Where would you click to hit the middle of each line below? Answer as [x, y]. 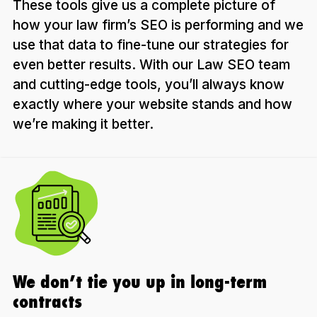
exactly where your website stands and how [152, 104]
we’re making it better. [83, 124]
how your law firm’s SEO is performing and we [158, 25]
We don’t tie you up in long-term [140, 281]
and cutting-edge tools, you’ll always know [149, 84]
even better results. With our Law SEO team [151, 64]
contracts [47, 301]
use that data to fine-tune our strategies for [151, 45]
